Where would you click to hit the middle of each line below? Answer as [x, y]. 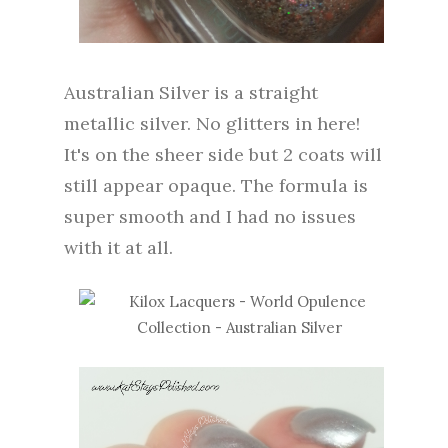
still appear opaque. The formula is [216, 185]
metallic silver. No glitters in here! [212, 123]
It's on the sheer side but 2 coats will [223, 154]
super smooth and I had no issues [210, 216]
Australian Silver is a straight [191, 92]
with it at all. [118, 247]
